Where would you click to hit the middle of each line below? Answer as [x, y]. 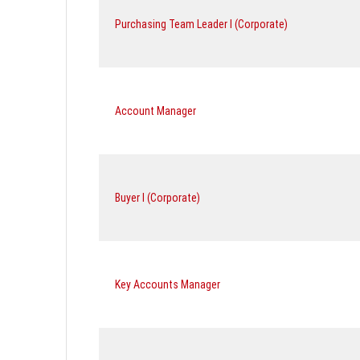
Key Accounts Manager [168, 284]
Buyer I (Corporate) [157, 197]
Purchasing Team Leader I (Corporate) [201, 24]
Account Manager [155, 110]
